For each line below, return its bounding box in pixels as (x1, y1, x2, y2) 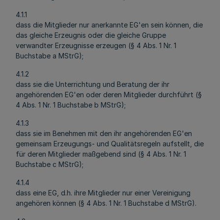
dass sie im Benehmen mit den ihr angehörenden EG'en (16, 129, 192, 137)
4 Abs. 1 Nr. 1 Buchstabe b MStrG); (16, 101, 126, 109)
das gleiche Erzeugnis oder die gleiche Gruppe (16, 31, 166, 39)
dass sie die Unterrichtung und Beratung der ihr (16, 80, 169, 88)
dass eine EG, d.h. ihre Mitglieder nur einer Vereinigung (16, 189, 191, 197)
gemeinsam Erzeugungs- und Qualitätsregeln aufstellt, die (16, 139, 204, 148)
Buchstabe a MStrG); (16, 52, 83, 60)
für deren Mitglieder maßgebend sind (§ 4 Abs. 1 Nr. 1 (16, 150, 186, 158)
